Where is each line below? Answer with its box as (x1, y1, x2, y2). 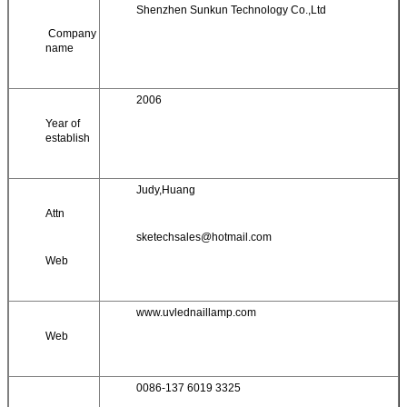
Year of (45, 117, 80, 130)
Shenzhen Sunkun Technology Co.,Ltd (136, 4, 326, 16)
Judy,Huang (136, 184, 195, 196)
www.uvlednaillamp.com (136, 306, 256, 319)
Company (45, 27, 96, 40)
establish (45, 132, 90, 144)
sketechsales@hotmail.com (136, 231, 272, 243)
